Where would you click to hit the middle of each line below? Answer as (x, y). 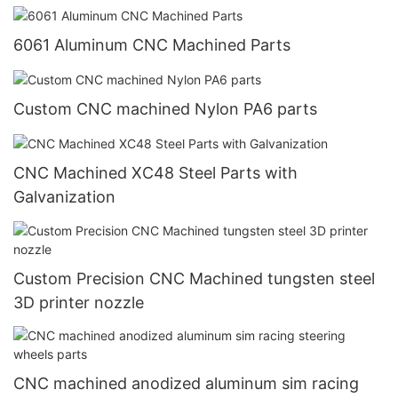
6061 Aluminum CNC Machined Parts (152, 45)
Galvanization (64, 197)
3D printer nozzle (79, 302)
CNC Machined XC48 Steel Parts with (155, 173)
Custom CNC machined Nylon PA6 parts (165, 109)
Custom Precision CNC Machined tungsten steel (194, 278)
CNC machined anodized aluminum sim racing (186, 384)
